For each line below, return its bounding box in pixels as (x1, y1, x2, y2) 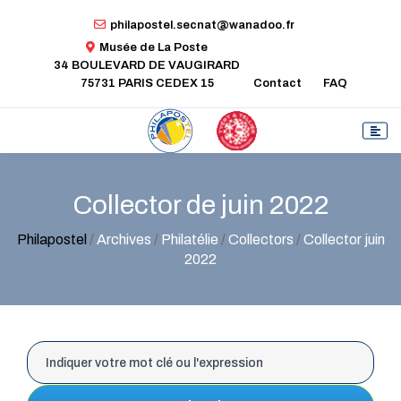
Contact (253, 76, 302, 90)
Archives (96, 232, 151, 247)
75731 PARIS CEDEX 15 (80, 76, 214, 90)
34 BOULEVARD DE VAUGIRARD (54, 58, 240, 72)
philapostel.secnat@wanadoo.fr (109, 18, 294, 31)
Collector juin (303, 232, 385, 247)
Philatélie (160, 232, 218, 247)
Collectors (227, 232, 294, 247)
